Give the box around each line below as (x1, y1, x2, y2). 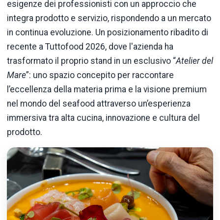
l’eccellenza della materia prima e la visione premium (7, 84, 207, 94)
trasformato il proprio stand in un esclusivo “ (7, 55, 176, 66)
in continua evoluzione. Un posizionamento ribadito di (7, 27, 208, 37)
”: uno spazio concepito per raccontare (26, 70, 174, 80)
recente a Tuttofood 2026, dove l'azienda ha (7, 41, 173, 52)
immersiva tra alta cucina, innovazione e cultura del (7, 112, 200, 123)
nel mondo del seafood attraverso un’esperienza (7, 98, 191, 109)
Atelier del (176, 55, 213, 66)
